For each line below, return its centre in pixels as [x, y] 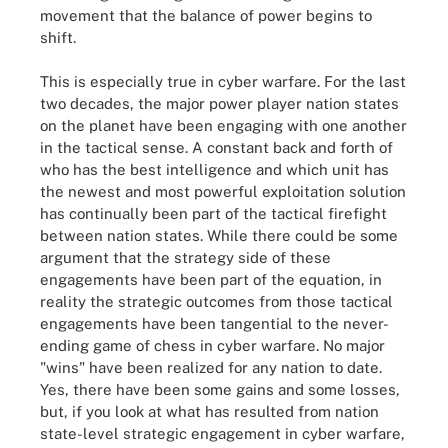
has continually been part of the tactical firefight [213, 213]
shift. [58, 37]
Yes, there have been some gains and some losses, [220, 389]
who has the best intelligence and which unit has [214, 169]
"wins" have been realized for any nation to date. [211, 367]
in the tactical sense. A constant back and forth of [216, 147]
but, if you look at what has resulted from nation [209, 411]
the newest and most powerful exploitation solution [223, 191]
